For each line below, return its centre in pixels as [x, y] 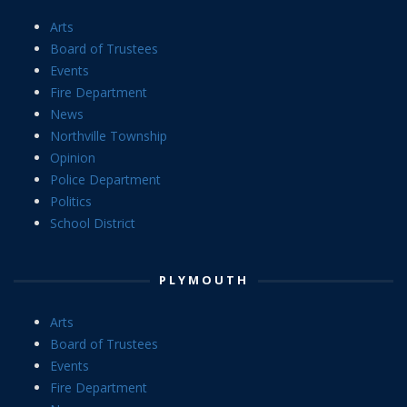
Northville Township [109, 135]
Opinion [73, 157]
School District [93, 223]
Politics [71, 201]
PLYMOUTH [203, 279]
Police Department [105, 179]
